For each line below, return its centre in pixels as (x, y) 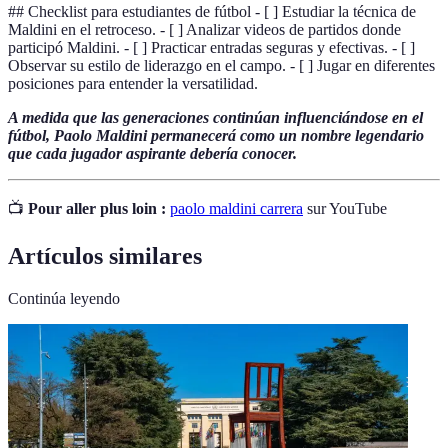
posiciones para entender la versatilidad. (133, 83)
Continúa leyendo (64, 299)
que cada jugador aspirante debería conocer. (152, 153)
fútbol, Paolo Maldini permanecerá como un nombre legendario (216, 135)
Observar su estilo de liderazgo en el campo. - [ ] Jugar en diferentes (221, 65)
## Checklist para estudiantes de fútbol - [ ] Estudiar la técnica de (212, 11)
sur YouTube (345, 208)
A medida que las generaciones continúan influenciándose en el (215, 117)
